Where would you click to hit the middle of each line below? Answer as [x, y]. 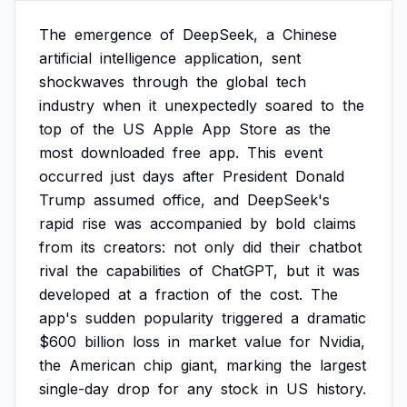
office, [184, 200]
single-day [74, 389]
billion [104, 342]
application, [224, 58]
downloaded [123, 153]
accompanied [196, 223]
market [212, 342]
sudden [110, 318]
